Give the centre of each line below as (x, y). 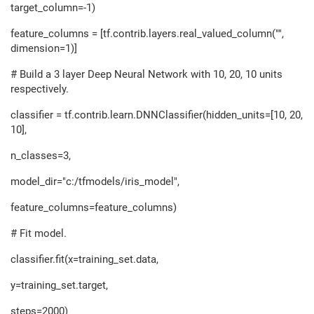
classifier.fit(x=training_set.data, (84, 259)
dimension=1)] (44, 48)
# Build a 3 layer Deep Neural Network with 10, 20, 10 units (146, 74)
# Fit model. (39, 233)
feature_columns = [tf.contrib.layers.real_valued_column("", (147, 34)
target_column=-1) (53, 8)
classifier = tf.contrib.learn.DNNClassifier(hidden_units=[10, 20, (157, 115)
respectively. (40, 89)
